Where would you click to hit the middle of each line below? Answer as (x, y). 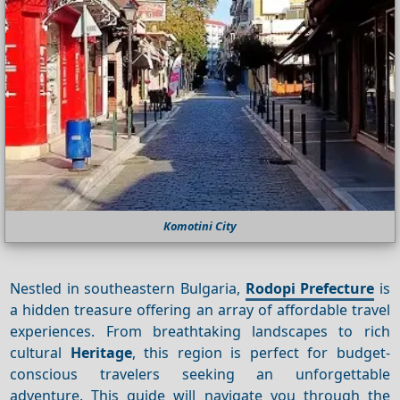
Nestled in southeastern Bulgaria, (128, 288)
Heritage (101, 352)
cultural (40, 352)
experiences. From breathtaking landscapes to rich (200, 331)
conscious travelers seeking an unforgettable (200, 374)
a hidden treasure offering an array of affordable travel (200, 309)
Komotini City (200, 226)
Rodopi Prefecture (310, 288)
